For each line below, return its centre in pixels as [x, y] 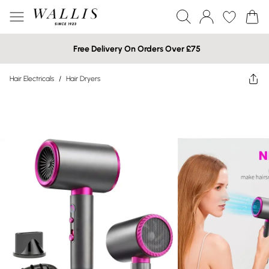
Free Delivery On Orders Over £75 [137, 49]
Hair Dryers [83, 79]
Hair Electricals [32, 79]
